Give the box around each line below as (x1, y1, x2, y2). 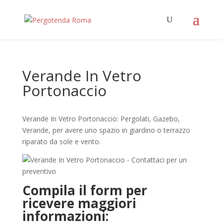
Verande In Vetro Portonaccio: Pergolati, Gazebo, (22, 114, 180, 123)
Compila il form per (22, 181, 147, 199)
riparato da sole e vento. (22, 137, 101, 146)
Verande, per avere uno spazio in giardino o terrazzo (22, 125, 190, 135)
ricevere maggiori (22, 194, 136, 212)
